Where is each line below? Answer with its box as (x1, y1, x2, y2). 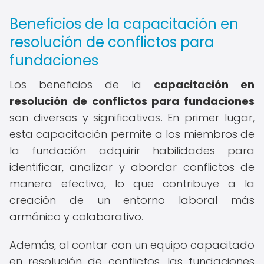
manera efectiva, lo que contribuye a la (9, 176, 255, 191)
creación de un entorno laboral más (9, 193, 255, 207)
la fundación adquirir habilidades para (9, 143, 255, 158)
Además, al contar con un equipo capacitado (9, 237, 255, 252)
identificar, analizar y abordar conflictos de (9, 160, 255, 174)
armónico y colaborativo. (9, 209, 143, 224)
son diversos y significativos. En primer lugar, (9, 110, 255, 125)
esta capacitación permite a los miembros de (9, 127, 255, 141)
